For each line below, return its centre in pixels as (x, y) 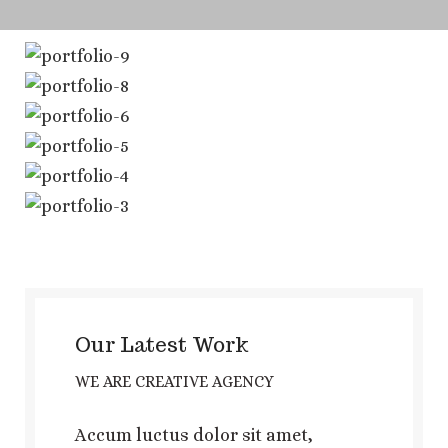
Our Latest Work (162, 344)
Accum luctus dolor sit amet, (194, 434)
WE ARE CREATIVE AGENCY (174, 381)
